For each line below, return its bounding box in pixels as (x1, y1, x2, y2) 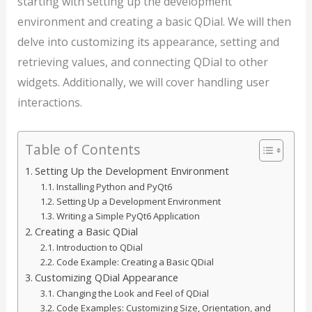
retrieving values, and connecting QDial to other (17, 54, 268, 70)
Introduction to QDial (56, 240, 143, 253)
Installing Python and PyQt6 (56, 180, 173, 193)
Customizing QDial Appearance (34, 270, 178, 284)
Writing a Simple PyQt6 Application (56, 209, 201, 222)
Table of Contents (24, 139, 140, 159)
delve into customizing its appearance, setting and (17, 33, 279, 49)
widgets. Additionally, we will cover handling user (17, 74, 270, 90)
